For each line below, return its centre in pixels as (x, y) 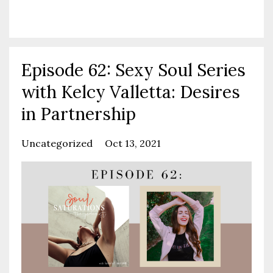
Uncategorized (58, 144)
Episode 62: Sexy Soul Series (133, 70)
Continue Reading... (69, 17)
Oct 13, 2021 (133, 144)
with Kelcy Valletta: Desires (131, 92)
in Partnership (79, 114)
